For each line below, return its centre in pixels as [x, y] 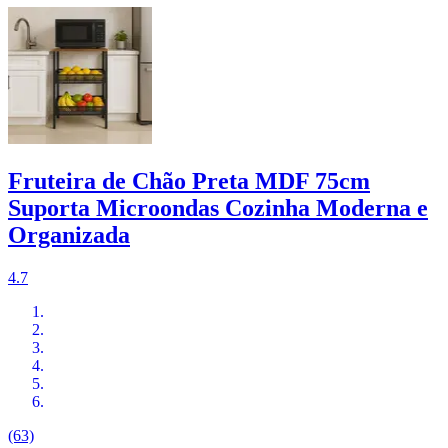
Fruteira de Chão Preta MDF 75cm [189, 181]
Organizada [69, 235]
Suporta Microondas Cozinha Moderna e [218, 208]
